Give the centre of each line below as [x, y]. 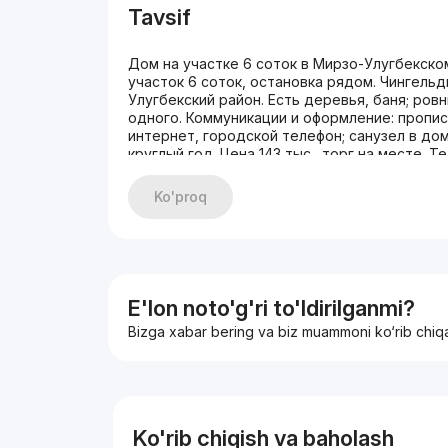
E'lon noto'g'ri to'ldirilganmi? [272, 308]
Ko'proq [181, 196]
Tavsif [160, 17]
